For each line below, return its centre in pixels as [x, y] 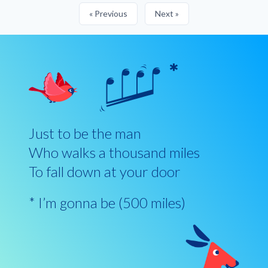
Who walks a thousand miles [114, 152]
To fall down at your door [105, 171]
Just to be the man [85, 133]
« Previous [108, 13]
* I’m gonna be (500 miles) [107, 202]
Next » [167, 13]
